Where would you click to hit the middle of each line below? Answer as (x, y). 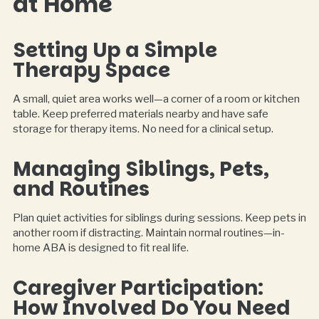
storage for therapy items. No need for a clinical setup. (143, 129)
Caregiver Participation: (138, 288)
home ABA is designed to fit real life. (100, 248)
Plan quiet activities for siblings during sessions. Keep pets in (159, 218)
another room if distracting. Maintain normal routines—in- (148, 233)
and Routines (81, 189)
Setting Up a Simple (115, 51)
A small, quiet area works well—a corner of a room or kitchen (156, 99)
